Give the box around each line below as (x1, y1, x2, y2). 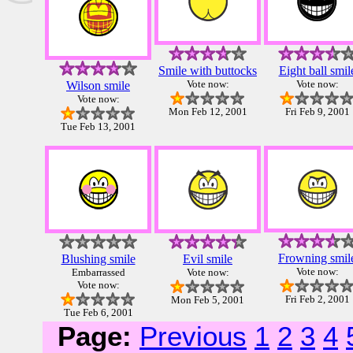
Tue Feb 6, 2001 (63, 307, 133, 319)
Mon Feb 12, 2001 (168, 106, 247, 118)
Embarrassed (71, 266, 125, 279)
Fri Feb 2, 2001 (284, 293, 350, 306)
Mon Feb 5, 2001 (171, 294, 244, 307)
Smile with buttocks (158, 64, 257, 78)
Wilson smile (66, 79, 130, 93)
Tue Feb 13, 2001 (61, 121, 136, 133)
